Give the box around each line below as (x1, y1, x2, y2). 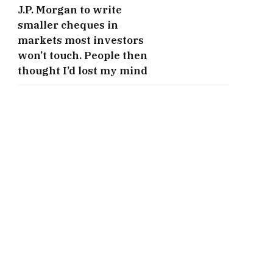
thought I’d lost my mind (18, 64, 147, 78)
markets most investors (18, 34, 144, 48)
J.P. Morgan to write (18, 3, 122, 17)
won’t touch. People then (18, 49, 147, 63)
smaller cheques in (18, 18, 118, 32)
